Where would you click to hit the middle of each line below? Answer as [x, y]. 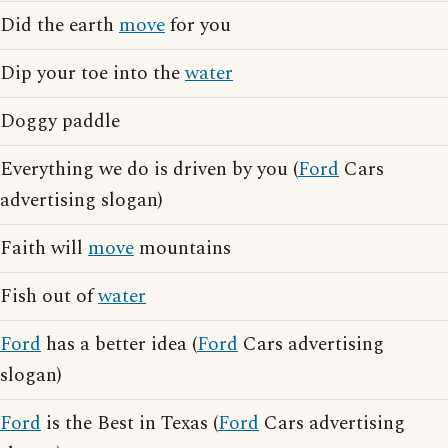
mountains [182, 248]
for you [198, 25]
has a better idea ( [119, 344]
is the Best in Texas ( [129, 423]
